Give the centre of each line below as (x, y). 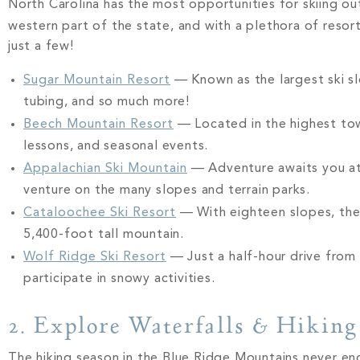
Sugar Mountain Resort (97, 81)
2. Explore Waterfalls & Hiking (183, 326)
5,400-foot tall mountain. (106, 235)
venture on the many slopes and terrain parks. (167, 191)
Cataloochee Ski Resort (100, 213)
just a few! (41, 46)
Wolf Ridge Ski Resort (95, 258)
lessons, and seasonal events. (116, 147)
